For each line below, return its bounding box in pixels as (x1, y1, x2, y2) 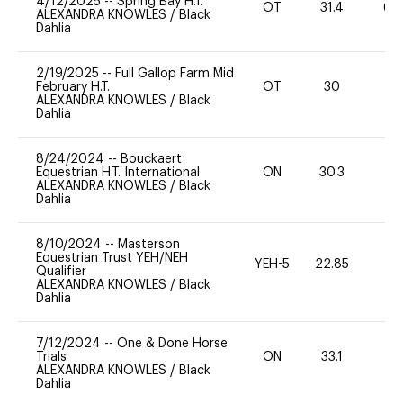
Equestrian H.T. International (36, 166, 200, 179)
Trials (36, 350, 67, 363)
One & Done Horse (117, 336, 228, 350)
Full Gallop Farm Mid (115, 67, 234, 80)
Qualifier (36, 264, 86, 278)
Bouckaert (121, 152, 182, 166)
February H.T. (36, 80, 110, 94)
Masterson (118, 237, 180, 251)
